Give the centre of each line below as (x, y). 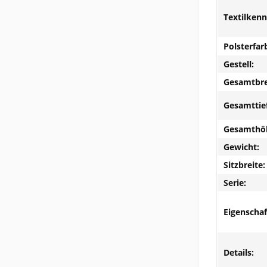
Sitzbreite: (244, 164)
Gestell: (239, 64)
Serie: (235, 182)
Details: (239, 252)
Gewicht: (241, 147)
